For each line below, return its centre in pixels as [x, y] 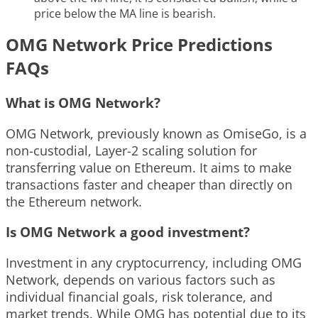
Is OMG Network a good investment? [128, 232]
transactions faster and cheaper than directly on [149, 184]
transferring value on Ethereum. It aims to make [149, 167]
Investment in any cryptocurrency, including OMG [154, 263]
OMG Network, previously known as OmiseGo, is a [156, 133]
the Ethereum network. [74, 201]
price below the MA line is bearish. [125, 13]
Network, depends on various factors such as [141, 280]
